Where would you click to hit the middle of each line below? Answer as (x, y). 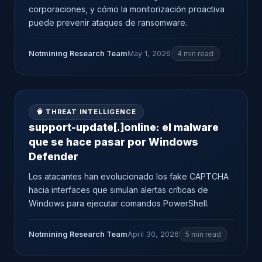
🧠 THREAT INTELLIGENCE (86, 112)
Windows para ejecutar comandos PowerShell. (119, 203)
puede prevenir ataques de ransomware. (108, 23)
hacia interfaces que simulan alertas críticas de (118, 190)
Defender (54, 156)
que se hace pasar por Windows (113, 142)
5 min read (203, 234)
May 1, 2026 (149, 54)
